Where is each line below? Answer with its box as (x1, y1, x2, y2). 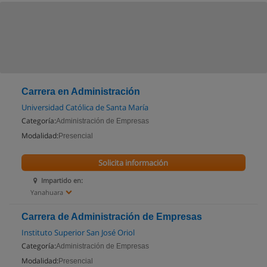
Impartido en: (41, 176, 83, 185)
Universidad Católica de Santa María (21, 102, 148, 113)
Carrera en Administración (21, 86, 140, 97)
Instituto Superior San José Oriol (21, 227, 135, 238)
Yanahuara (30, 188, 63, 197)
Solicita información (98, 157, 169, 168)
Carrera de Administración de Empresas (21, 212, 202, 222)
